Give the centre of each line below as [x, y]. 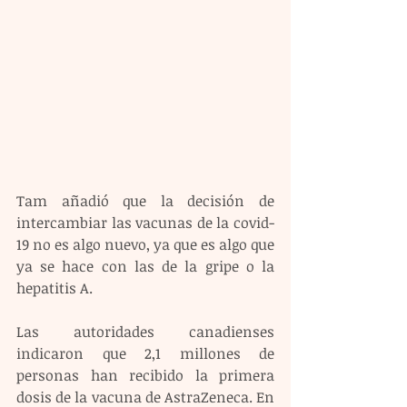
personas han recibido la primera [145, 375]
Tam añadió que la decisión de [145, 200]
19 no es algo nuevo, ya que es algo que [145, 244]
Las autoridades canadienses [145, 331]
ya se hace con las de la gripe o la [145, 266]
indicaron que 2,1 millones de [145, 353]
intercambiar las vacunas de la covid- [145, 222]
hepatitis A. [55, 288]
